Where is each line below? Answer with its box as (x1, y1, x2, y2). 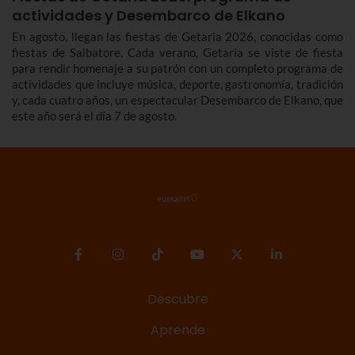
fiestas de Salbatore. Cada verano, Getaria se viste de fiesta (12, 45, 343, 60)
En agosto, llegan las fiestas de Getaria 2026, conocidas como (12, 29, 343, 44)
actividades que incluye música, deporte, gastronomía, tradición (12, 77, 343, 92)
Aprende (150, 321, 205, 340)
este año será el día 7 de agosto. (12, 109, 177, 124)
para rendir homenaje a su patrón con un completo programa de (12, 61, 343, 76)
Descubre (147, 290, 208, 309)
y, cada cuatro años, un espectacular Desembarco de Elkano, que (12, 93, 343, 108)
